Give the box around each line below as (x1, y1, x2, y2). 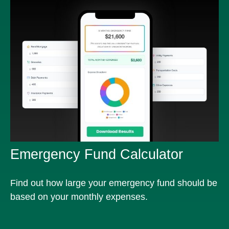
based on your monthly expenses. (10, 192, 148, 202)
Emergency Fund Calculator (10, 147, 183, 163)
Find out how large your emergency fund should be (10, 178, 217, 189)
